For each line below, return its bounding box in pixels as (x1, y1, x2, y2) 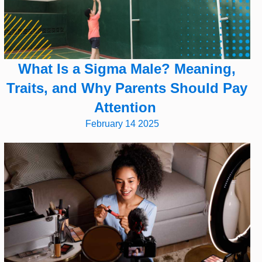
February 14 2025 (85, 118, 160, 129)
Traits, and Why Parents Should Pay (6, 80, 248, 96)
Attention (94, 99, 160, 115)
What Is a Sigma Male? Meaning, (18, 60, 236, 77)
